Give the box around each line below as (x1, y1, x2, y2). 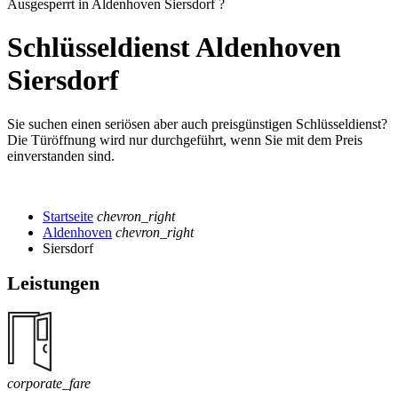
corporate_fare (7, 375, 91, 391)
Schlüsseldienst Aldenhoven (7, 31, 341, 64)
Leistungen (7, 272, 99, 294)
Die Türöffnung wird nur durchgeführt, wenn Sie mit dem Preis (7, 131, 362, 147)
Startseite (43, 208, 93, 224)
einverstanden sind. (7, 147, 115, 163)
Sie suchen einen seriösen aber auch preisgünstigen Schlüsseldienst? (7, 115, 387, 131)
